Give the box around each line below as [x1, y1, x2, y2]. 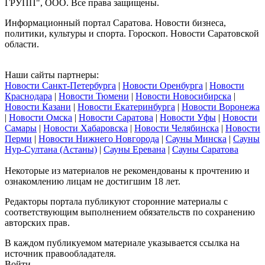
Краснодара [5, 91, 52, 101]
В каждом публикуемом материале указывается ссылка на [5, 237, 240, 248]
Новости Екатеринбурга [77, 101, 175, 112]
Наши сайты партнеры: [5, 69, 99, 80]
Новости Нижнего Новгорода [38, 133, 159, 144]
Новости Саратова [79, 112, 153, 122]
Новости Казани [5, 101, 71, 112]
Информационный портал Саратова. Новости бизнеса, [5, 17, 226, 28]
